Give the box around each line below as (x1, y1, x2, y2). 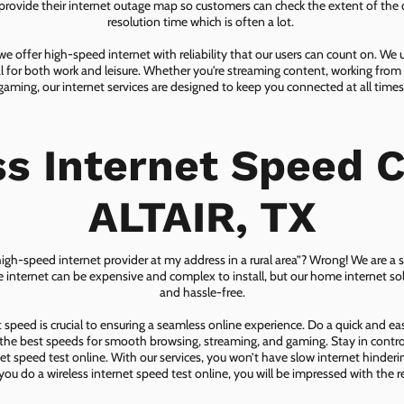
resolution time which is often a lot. (107, 14, 297, 31)
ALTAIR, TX (87, 191, 317, 243)
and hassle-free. (159, 284, 245, 301)
